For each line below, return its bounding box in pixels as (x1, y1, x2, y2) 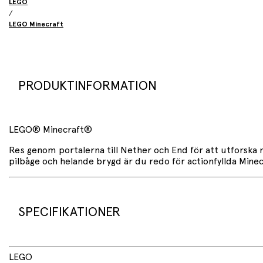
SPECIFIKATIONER (18, 205, 120, 218)
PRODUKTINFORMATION (18, 79, 157, 92)
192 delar (32, 251, 73, 261)
